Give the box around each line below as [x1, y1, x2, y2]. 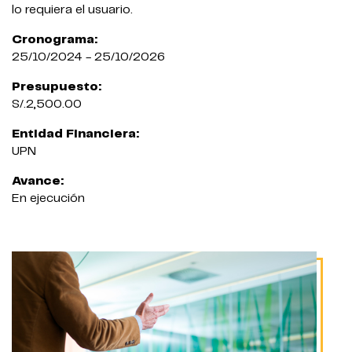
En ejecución [12, 192, 85, 204]
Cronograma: [12, 34, 97, 46]
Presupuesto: [12, 81, 101, 93]
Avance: [12, 175, 64, 187]
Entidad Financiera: [12, 128, 139, 140]
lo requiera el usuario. [12, 4, 133, 16]
